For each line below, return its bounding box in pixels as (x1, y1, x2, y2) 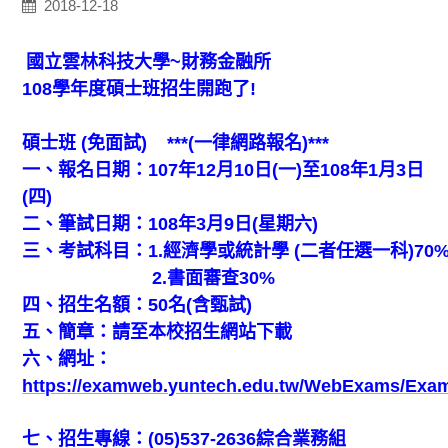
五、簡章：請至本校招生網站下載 (22, 321, 293, 342)
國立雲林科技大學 (26, 51, 171, 72)
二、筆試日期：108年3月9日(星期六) (22, 213, 319, 234)
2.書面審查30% (22, 267, 276, 288)
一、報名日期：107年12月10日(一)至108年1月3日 (22, 159, 425, 180)
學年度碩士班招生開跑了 (52, 78, 251, 99)
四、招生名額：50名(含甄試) (22, 294, 253, 315)
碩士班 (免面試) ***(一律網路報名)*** (22, 132, 330, 153)
